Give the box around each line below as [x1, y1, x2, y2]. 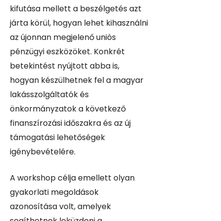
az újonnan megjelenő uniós [10, 32, 116, 43]
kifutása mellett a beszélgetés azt [10, 3, 142, 15]
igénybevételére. [10, 146, 75, 158]
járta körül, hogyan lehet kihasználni [10, 17, 148, 29]
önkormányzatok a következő [10, 103, 126, 115]
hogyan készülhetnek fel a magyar [10, 74, 144, 86]
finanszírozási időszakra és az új [10, 117, 131, 129]
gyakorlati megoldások [10, 186, 99, 198]
